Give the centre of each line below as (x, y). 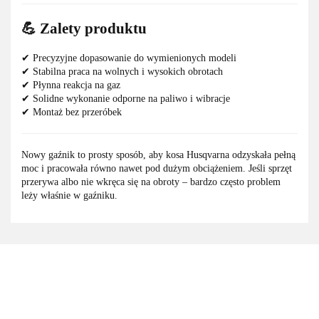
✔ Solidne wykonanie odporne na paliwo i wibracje (126, 99)
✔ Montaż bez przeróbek (72, 113)
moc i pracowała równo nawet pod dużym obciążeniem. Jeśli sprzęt (157, 169)
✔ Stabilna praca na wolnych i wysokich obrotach (122, 72)
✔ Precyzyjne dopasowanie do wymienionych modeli (129, 58)
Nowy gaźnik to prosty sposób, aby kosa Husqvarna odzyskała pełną (158, 155)
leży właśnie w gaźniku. (69, 196)
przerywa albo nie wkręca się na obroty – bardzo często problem (151, 182)
